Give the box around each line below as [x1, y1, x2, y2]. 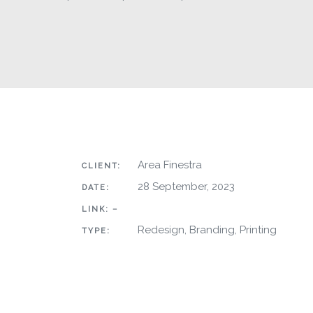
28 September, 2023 [138, 180, 235, 194]
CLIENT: [82, 161, 121, 171]
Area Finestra [138, 159, 202, 172]
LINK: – [82, 205, 118, 214]
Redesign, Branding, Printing [138, 224, 277, 237]
